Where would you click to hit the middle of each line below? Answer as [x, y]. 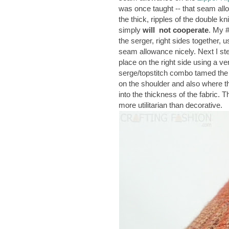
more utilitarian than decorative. [170, 105]
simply [131, 30]
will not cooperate [176, 30]
